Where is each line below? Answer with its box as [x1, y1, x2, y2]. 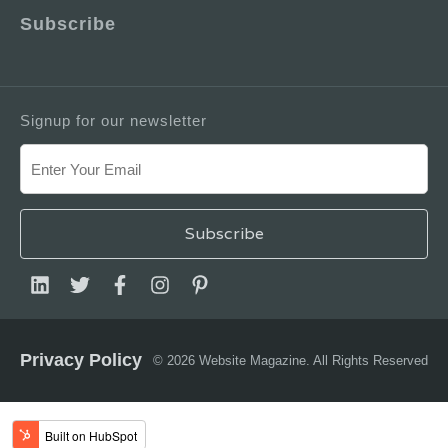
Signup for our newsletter [20, 112, 207, 130]
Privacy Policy [20, 350, 142, 371]
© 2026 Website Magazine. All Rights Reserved [153, 353, 428, 369]
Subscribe [20, 14, 116, 35]
